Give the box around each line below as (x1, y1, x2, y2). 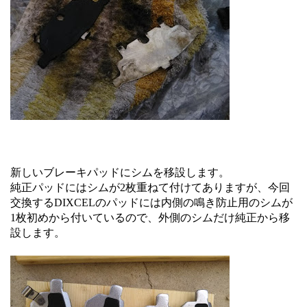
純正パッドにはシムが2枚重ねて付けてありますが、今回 (10, 182, 290, 193)
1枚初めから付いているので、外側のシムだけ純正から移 (10, 212, 290, 223)
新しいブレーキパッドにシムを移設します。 (10, 167, 230, 178)
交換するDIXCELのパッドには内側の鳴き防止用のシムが (10, 197, 293, 208)
